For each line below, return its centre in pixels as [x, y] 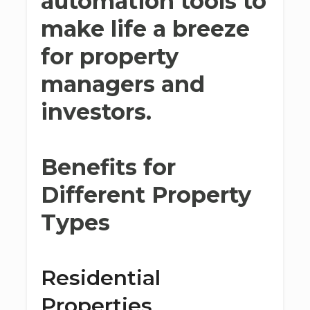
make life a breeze [145, 29]
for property [110, 56]
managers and [123, 84]
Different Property [146, 195]
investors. [96, 112]
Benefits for [108, 167]
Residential [101, 278]
